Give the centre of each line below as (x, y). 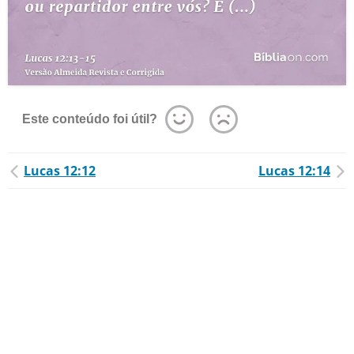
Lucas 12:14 (294, 171)
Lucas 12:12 (60, 171)
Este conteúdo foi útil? (90, 119)
